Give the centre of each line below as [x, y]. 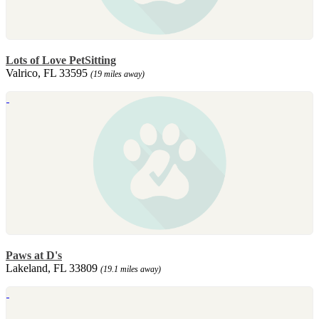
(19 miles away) [117, 74]
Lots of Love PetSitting [61, 60]
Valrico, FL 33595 [48, 73]
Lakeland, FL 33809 [53, 268]
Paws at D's [34, 255]
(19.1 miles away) [131, 269]
